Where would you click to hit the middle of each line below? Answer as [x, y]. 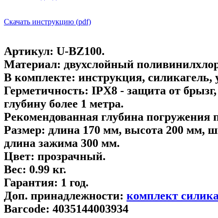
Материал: [32, 64]
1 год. [73, 182]
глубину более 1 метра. [64, 103]
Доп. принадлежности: [64, 195]
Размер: [25, 130]
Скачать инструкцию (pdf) [47, 21]
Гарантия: [31, 182]
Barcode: [27, 209]
